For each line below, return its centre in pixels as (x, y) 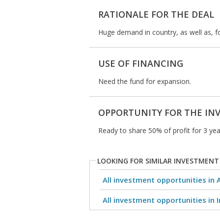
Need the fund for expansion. (145, 81)
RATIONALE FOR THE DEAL (156, 14)
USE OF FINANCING (141, 63)
